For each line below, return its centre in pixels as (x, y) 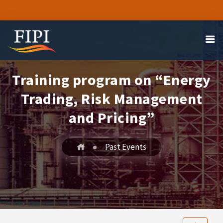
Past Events (126, 147)
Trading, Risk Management (111, 99)
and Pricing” (111, 117)
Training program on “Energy (111, 80)
